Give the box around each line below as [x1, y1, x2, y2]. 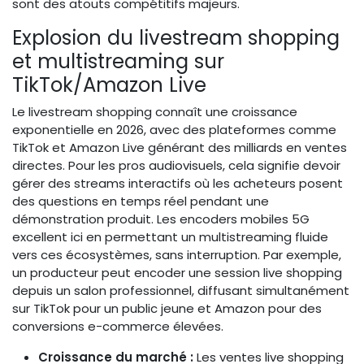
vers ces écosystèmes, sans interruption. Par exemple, [12, 246, 341, 264]
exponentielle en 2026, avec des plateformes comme [12, 121, 336, 139]
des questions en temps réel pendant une [12, 193, 269, 210]
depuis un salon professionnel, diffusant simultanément [12, 282, 349, 300]
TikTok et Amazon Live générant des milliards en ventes [12, 139, 347, 157]
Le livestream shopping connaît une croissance [12, 103, 297, 121]
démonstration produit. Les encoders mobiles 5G [12, 210, 310, 228]
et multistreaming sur [12, 47, 224, 76]
